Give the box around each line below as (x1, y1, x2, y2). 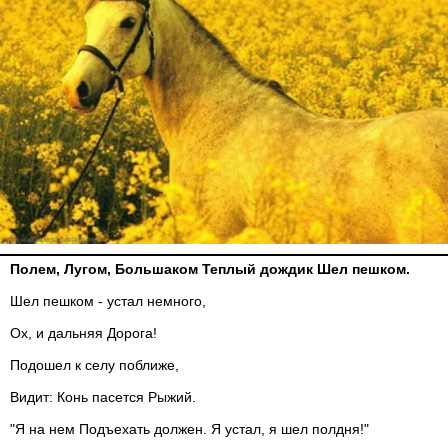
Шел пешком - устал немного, (10, 293, 206, 309)
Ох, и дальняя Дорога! (10, 325, 157, 341)
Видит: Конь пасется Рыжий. (10, 389, 196, 405)
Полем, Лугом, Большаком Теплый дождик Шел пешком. (10, 261, 410, 277)
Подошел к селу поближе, (10, 357, 183, 373)
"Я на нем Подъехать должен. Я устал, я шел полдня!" (10, 421, 369, 437)
